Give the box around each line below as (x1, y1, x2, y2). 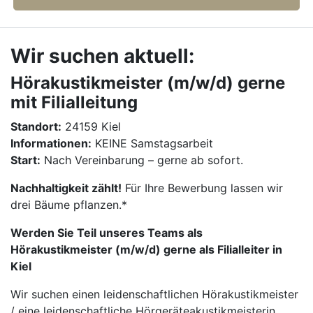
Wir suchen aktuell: (10, 44, 194, 68)
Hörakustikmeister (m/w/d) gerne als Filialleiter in (10, 242, 282, 256)
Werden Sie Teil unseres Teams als (10, 226, 203, 240)
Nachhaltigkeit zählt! (10, 181, 122, 195)
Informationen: (10, 136, 92, 150)
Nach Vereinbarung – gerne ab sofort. (41, 153, 243, 167)
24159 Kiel (61, 119, 121, 133)
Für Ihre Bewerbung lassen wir (122, 181, 283, 195)
